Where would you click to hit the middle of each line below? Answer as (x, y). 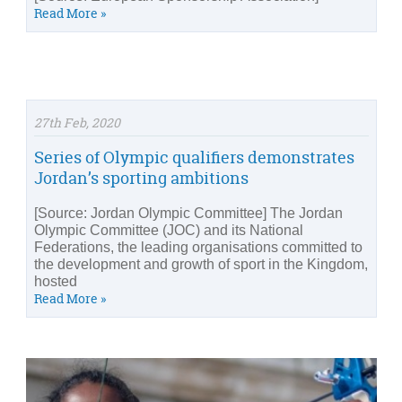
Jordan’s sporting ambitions (141, 178)
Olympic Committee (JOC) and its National (169, 230)
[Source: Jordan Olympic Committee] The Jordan (188, 213)
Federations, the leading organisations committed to (198, 247)
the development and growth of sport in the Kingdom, (201, 264)
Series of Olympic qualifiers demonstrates (194, 157)
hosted (56, 281)
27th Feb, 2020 (77, 122)
